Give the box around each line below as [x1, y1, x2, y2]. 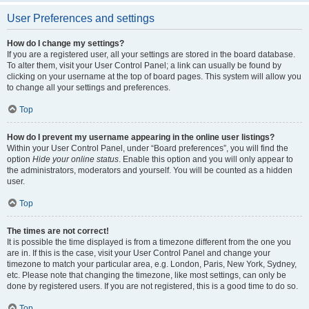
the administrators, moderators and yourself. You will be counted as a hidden [7, 166, 292, 175]
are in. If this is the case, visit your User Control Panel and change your [7, 248, 270, 258]
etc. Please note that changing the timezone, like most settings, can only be [7, 270, 286, 280]
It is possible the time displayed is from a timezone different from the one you [7, 237, 291, 247]
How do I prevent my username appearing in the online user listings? [7, 132, 275, 142]
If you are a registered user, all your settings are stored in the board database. [7, 50, 295, 59]
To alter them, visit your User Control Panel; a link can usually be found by [7, 61, 281, 70]
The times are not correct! [7, 226, 109, 236]
